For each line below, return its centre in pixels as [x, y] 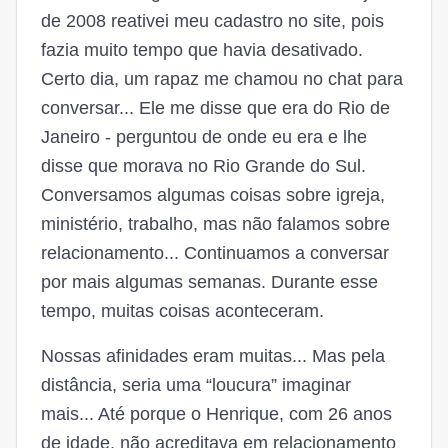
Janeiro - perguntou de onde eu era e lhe [204, 137]
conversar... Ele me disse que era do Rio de [215, 108]
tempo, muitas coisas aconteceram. [182, 311]
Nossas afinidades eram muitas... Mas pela [213, 356]
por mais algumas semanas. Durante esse [209, 282]
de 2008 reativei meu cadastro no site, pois [212, 21]
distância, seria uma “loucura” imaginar [196, 385]
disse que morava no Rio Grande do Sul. [203, 166]
